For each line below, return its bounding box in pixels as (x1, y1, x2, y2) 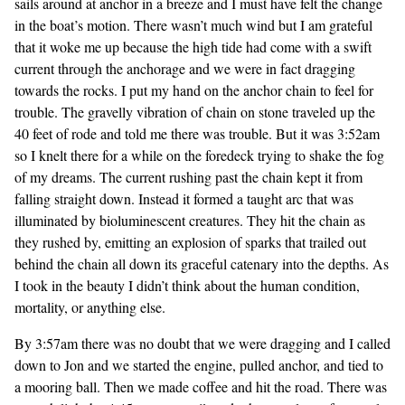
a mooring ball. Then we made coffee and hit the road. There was (14, 377, 387, 396)
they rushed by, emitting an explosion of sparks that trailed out (14, 232, 366, 251)
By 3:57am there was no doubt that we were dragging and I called (14, 334, 391, 353)
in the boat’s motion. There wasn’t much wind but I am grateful (14, 15, 372, 34)
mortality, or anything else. (14, 297, 165, 316)
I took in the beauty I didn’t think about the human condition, (14, 276, 360, 295)
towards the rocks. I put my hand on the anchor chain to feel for (14, 80, 373, 99)
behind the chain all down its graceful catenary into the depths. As (14, 254, 389, 273)
